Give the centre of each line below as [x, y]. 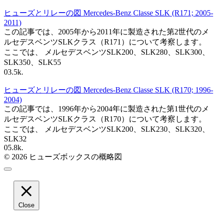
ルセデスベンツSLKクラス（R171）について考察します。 [105, 42]
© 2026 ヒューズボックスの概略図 [63, 156]
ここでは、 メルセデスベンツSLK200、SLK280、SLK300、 [107, 52]
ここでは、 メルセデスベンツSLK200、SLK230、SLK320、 [107, 129]
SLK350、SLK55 [32, 62]
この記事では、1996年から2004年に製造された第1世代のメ [107, 108]
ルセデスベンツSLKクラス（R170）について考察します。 [105, 119]
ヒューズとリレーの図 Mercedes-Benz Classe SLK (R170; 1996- [108, 90]
